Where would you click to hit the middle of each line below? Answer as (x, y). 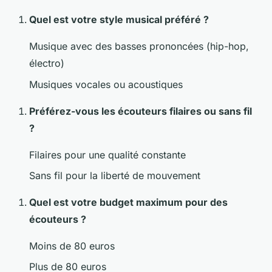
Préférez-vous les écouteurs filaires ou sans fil (141, 111)
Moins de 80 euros (72, 246)
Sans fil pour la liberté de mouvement (115, 175)
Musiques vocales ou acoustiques (106, 84)
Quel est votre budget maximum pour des (128, 202)
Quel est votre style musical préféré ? (119, 20)
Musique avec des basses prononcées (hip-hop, (139, 46)
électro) (47, 63)
